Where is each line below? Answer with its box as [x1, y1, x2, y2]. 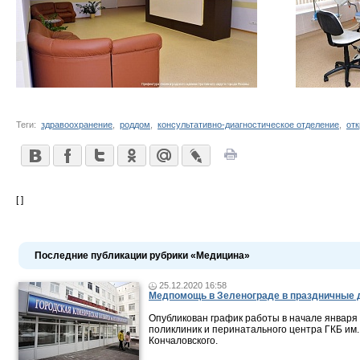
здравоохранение [41, 120, 112, 129]
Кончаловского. [149, 335, 218, 346]
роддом [120, 120, 150, 129]
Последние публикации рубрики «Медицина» [35, 250, 250, 261]
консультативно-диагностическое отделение [157, 120, 339, 129]
